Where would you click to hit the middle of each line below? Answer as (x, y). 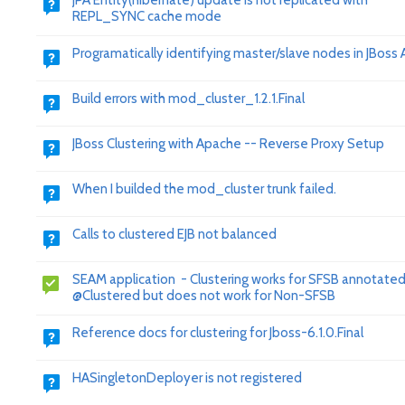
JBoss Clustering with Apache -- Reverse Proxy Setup (228, 144)
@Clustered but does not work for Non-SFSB (204, 296)
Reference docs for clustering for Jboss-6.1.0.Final (218, 333)
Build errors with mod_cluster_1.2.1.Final (188, 99)
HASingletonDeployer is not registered (187, 378)
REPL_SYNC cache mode (147, 16)
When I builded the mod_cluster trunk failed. (204, 189)
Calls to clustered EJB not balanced (174, 234)
